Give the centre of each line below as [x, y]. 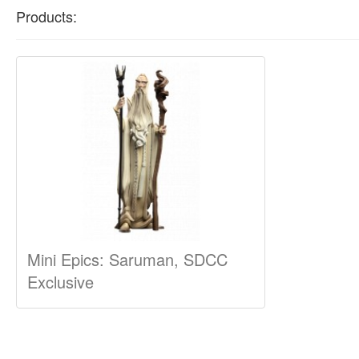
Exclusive [61, 282]
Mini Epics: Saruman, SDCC [127, 260]
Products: [46, 16]
